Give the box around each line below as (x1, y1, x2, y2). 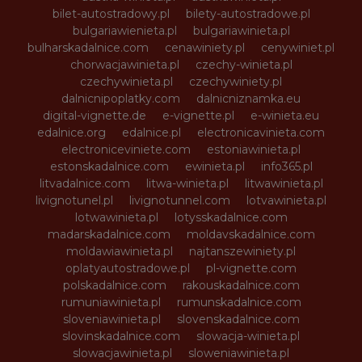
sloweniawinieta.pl (188, 346, 289, 360)
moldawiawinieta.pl (66, 244, 173, 259)
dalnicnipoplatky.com (61, 91, 180, 106)
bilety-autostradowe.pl (185, 6, 310, 21)
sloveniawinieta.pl (62, 312, 161, 326)
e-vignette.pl (162, 108, 234, 123)
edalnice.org (37, 125, 106, 140)
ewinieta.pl (184, 159, 245, 174)
